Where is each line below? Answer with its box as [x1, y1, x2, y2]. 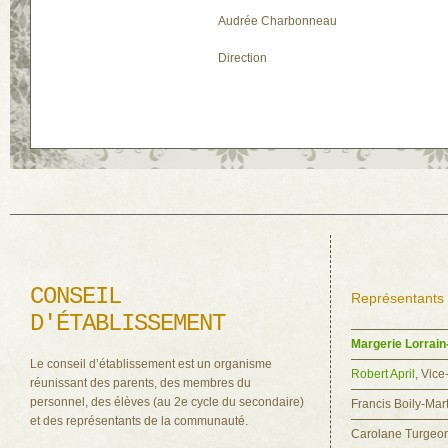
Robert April [351, 367, 415, 381]
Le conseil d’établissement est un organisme [30, 357, 272, 371]
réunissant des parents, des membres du [30, 376, 251, 390]
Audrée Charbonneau [218, 14, 337, 28]
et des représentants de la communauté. [30, 414, 248, 428]
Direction [218, 51, 267, 65]
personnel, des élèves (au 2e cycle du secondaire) [30, 395, 304, 409]
